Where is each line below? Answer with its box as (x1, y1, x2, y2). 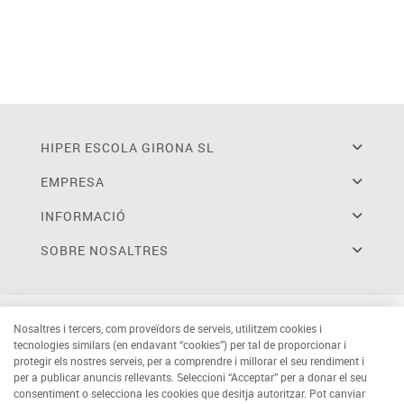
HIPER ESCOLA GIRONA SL (40, 139, 215, 157)
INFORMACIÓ (40, 207, 126, 225)
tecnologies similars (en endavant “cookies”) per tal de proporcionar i (14, 337, 346, 352)
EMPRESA (40, 173, 105, 191)
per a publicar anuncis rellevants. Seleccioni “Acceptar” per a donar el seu (14, 370, 367, 384)
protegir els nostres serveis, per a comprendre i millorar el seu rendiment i (14, 353, 364, 368)
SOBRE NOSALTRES (40, 242, 169, 260)
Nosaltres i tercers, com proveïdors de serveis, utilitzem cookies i (14, 321, 322, 335)
